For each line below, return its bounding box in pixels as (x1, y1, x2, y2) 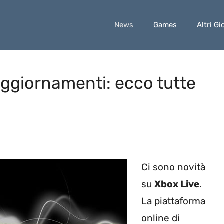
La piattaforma (141, 195, 205, 207)
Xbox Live (154, 178, 199, 190)
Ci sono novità (141, 161, 205, 173)
